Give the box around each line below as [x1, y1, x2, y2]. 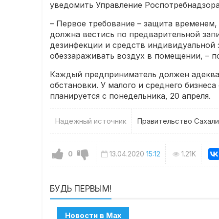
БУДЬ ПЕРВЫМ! [50, 183, 112, 194]
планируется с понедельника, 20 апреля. [50, 91, 211, 101]
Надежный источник [55, 116, 127, 126]
